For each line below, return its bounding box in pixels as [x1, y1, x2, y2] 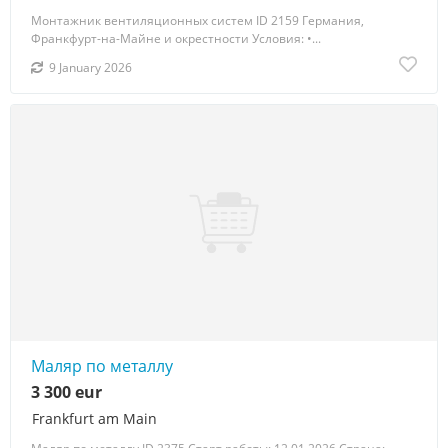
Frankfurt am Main [32, 408, 157, 428]
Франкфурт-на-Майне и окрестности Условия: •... [31, 29, 321, 47]
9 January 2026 [49, 58, 132, 76]
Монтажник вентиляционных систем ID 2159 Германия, [31, 11, 364, 29]
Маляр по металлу [31, 354, 173, 377]
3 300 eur [31, 380, 102, 403]
